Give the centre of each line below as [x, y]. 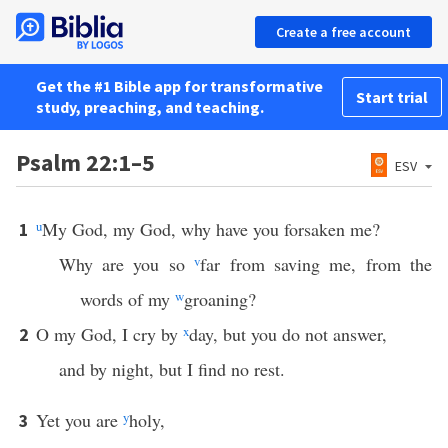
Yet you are [79, 420]
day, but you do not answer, [288, 334]
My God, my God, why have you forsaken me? [211, 229]
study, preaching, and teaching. [150, 107]
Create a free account [343, 32]
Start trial [392, 97]
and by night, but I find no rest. [171, 369]
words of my [127, 299]
